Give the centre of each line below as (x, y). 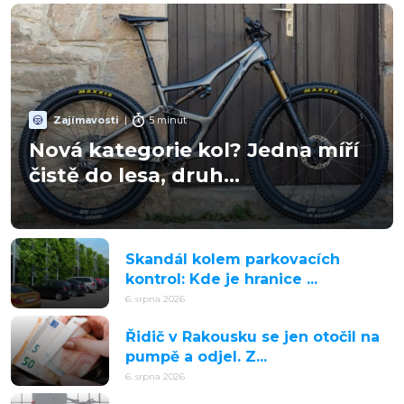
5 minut (168, 119)
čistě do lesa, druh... (134, 175)
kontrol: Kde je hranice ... (221, 279)
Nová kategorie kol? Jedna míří (194, 150)
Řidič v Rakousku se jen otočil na (252, 337)
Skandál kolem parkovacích (233, 259)
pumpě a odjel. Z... (196, 357)
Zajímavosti (86, 119)
